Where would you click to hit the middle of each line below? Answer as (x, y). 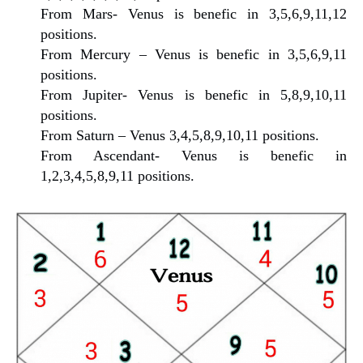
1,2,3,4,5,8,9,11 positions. (117, 175)
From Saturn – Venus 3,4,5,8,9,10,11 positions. (180, 135)
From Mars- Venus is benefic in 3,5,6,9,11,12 (194, 13)
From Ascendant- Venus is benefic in (194, 155)
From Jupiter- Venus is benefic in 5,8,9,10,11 (194, 94)
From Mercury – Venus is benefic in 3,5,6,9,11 (194, 54)
